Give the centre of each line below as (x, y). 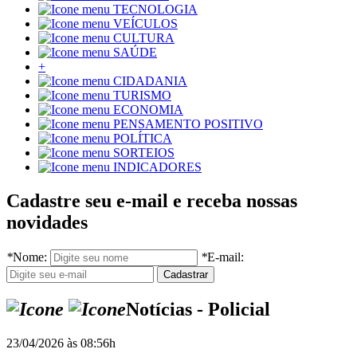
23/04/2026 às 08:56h (61, 343)
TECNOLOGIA (155, 10)
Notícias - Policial (198, 310)
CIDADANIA (150, 81)
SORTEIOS (144, 153)
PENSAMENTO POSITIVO (188, 124)
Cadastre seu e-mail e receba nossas (152, 201)
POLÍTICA (143, 139)
